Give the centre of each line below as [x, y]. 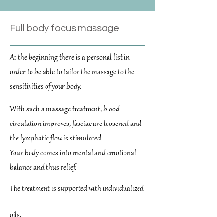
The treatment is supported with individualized [77, 189]
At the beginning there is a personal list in [70, 58]
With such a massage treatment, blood [65, 110]
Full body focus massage [64, 28]
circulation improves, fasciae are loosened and [76, 124]
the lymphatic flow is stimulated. [56, 139]
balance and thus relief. [43, 168]
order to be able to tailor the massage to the [72, 72]
